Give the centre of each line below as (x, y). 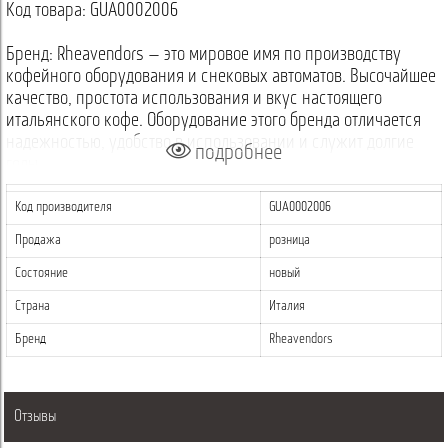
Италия (287, 306)
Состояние (41, 273)
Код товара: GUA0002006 (92, 11)
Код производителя (63, 207)
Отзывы (35, 417)
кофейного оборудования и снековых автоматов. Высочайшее (221, 77)
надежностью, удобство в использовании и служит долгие (210, 143)
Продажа (38, 240)
